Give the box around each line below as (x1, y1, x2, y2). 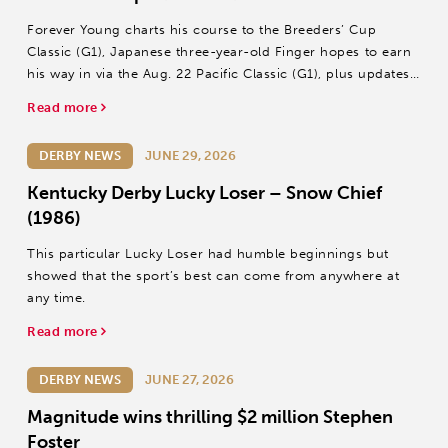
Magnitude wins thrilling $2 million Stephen (27, 406, 393, 428)
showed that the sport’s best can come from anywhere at (27, 268, 400, 283)
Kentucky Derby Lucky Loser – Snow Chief (27, 182, 382, 204)
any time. (27, 290, 86, 305)
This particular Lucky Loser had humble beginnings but (27, 246, 389, 261)
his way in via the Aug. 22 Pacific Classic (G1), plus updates (27, 66, 410, 81)
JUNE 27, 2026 (145, 372, 234, 387)
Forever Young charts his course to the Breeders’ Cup (27, 22, 377, 37)
